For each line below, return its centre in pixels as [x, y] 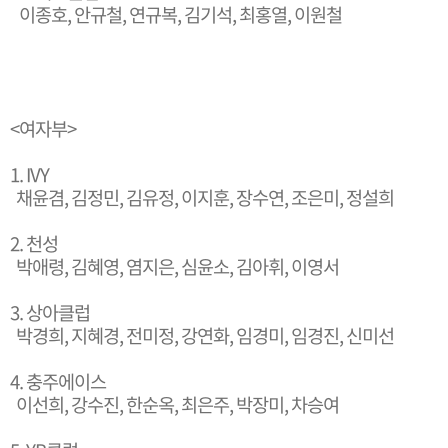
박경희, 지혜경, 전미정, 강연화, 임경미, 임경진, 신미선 [203, 335]
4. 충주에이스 [58, 381]
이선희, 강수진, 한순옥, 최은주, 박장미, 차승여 [174, 404]
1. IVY [29, 174]
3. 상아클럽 [50, 312]
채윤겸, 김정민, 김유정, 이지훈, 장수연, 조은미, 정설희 [203, 197]
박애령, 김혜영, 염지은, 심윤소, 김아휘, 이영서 [174, 266]
